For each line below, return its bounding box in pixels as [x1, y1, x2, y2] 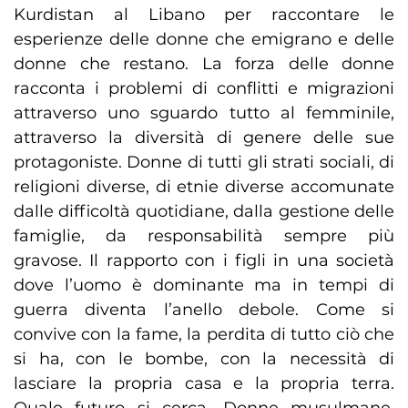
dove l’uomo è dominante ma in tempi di [14, 275, 394, 296]
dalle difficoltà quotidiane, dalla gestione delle [14, 201, 394, 222]
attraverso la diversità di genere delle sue [14, 127, 394, 148]
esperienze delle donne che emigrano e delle [14, 29, 394, 50]
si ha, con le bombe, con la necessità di [14, 349, 394, 370]
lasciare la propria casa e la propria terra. [14, 373, 394, 394]
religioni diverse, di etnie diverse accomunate [14, 177, 394, 198]
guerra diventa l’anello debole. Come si [14, 300, 394, 321]
